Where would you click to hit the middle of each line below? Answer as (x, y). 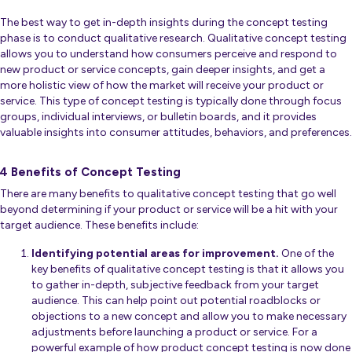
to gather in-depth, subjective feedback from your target (175, 285)
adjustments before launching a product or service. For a (174, 332)
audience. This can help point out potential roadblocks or (176, 301)
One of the (306, 254)
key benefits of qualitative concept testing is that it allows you (188, 269)
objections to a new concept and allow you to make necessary (189, 317)
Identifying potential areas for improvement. (155, 254)
